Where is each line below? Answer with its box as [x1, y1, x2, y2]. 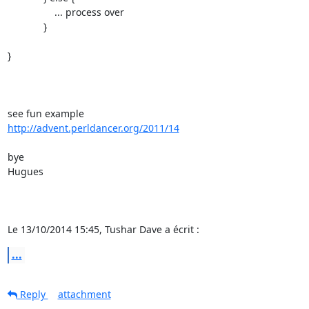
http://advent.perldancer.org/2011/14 [7, 121, 179, 134]
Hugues [7, 164, 43, 178]
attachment [57, 287, 111, 301]
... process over [7, 5, 54, 19]
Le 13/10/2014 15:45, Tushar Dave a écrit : [7, 222, 199, 236]
